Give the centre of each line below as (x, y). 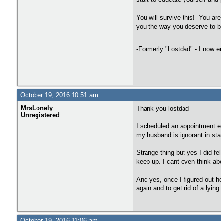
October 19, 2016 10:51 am (59, 95)
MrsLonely (37, 108)
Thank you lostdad (163, 108)
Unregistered (40, 115)
